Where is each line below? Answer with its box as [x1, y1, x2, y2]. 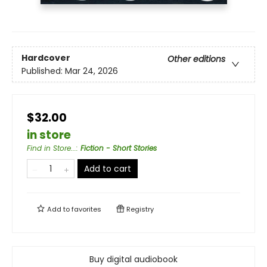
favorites [72, 204, 101, 215]
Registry [125, 204, 154, 215]
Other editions [167, 52, 225, 65]
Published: [21, 64, 65, 77]
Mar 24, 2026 [65, 64, 118, 77]
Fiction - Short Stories [80, 143, 157, 154]
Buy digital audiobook [89, 253, 178, 266]
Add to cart [84, 163, 131, 175]
